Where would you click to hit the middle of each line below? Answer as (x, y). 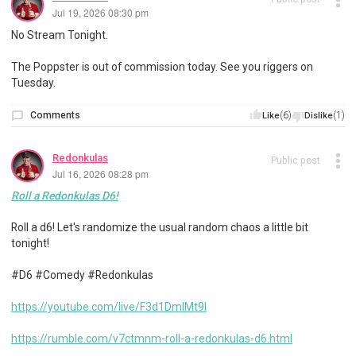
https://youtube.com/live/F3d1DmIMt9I (108, 307)
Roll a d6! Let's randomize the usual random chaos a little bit (159, 228)
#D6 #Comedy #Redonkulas (82, 275)
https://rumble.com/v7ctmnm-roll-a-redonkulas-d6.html (151, 339)
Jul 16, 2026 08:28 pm (100, 173)
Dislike (319, 116)
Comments (56, 116)
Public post (295, 160)
